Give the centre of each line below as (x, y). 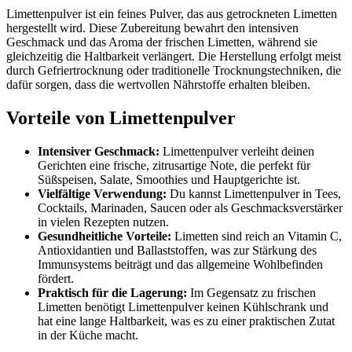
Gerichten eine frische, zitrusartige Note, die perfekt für (174, 165)
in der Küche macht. (88, 335)
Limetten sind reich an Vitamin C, (257, 236)
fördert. (56, 278)
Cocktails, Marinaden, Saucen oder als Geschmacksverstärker (190, 207)
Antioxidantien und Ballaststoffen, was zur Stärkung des (177, 250)
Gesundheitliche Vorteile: (104, 236)
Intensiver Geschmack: (99, 151)
